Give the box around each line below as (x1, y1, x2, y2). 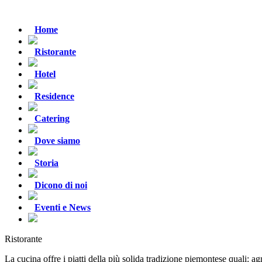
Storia (35, 158, 58, 168)
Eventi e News (35, 202, 91, 212)
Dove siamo (35, 136, 80, 146)
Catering (35, 113, 70, 123)
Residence (35, 91, 74, 101)
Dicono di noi (35, 180, 87, 190)
